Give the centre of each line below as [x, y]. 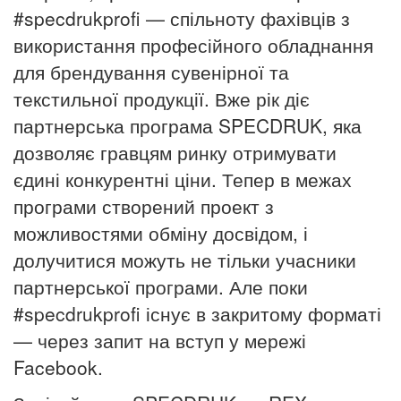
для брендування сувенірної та [151, 71]
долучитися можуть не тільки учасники [185, 259]
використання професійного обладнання [193, 44]
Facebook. [58, 367]
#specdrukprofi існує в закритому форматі [197, 313]
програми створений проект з [144, 205]
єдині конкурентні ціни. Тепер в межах [183, 179]
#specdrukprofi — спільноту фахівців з [182, 17]
